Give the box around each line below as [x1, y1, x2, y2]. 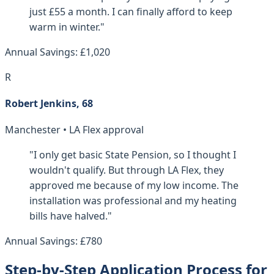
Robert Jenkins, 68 [5, 96, 93, 110]
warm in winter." [29, 20, 105, 34]
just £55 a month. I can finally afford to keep [29, 4, 232, 18]
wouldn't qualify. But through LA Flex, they [29, 163, 224, 177]
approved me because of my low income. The [29, 179, 239, 193]
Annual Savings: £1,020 [5, 45, 110, 59]
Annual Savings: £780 [5, 234, 102, 248]
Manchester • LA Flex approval [5, 123, 144, 137]
